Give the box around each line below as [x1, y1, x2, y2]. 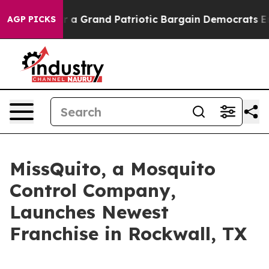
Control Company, [10, 179, 176, 202]
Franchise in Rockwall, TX [10, 222, 247, 245]
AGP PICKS [7, 14, 56, 25]
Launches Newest [10, 201, 169, 223]
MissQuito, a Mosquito [10, 157, 216, 180]
